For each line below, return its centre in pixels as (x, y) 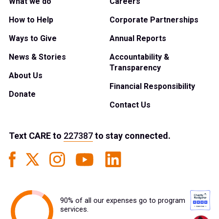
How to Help (31, 20)
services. (74, 210)
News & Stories (37, 57)
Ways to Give (33, 39)
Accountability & (139, 57)
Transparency (135, 68)
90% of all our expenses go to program (123, 201)
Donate (22, 94)
